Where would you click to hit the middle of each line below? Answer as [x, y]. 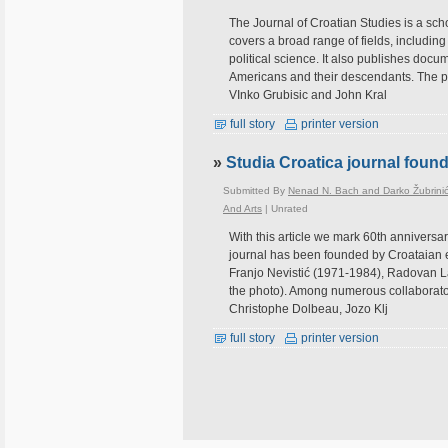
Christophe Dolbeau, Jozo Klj [308, 309]
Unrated [289, 208]
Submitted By [255, 190]
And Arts [242, 208]
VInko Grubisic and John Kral [308, 95]
